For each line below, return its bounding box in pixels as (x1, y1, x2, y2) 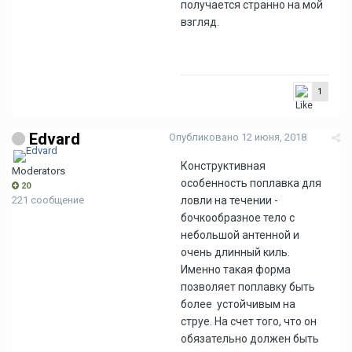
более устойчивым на (181, 298, 295, 310)
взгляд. (181, 16, 219, 28)
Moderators (12, 165, 65, 177)
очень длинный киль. (181, 246, 292, 258)
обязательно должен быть (181, 332, 319, 345)
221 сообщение (12, 194, 84, 206)
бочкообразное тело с (181, 211, 295, 224)
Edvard (29, 130, 80, 148)
